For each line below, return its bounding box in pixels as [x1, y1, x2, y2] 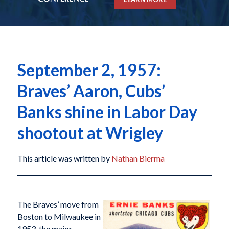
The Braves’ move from [17, 199, 99, 209]
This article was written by [17, 153, 111, 164]
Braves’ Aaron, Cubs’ [17, 81, 165, 101]
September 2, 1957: [17, 60, 161, 80]
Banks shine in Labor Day [17, 102, 197, 122]
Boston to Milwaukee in [17, 211, 101, 221]
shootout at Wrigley [17, 123, 163, 143]
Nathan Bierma [111, 153, 165, 164]
